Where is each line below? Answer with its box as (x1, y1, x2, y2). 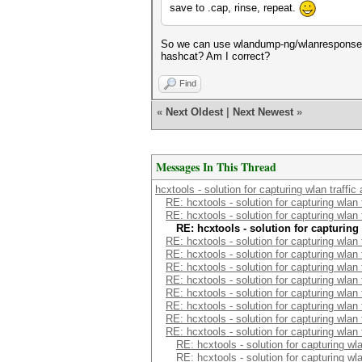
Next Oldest (166, 106, 223, 118)
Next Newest (233, 106, 293, 118)
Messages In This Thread (156, 158, 276, 175)
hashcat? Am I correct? (161, 50, 270, 62)
